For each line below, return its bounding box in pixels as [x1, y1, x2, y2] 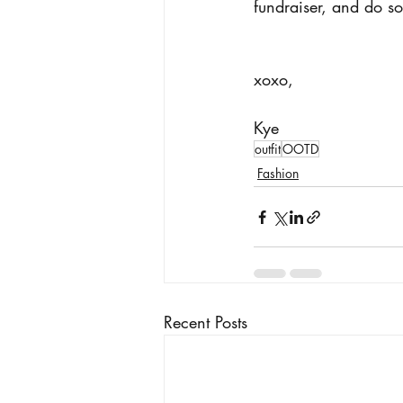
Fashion [257, 165, 299, 183]
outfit [255, 140, 281, 158]
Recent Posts [164, 311, 247, 334]
